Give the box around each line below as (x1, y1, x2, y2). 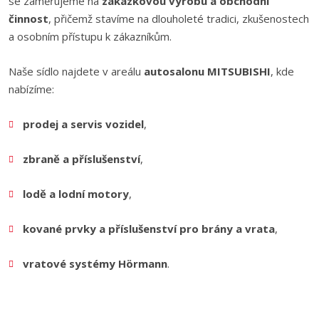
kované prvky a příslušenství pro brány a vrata (22, 221, 275, 236)
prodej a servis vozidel (22, 117, 144, 131)
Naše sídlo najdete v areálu (9, 64, 144, 78)
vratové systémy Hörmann (22, 256, 167, 271)
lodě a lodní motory (22, 187, 129, 201)
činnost (9, 11, 48, 26)
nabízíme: (9, 82, 54, 96)
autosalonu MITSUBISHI (144, 64, 271, 78)
